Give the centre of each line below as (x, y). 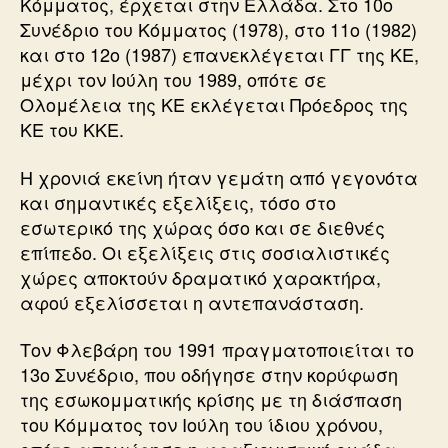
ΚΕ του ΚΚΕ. (72, 129)
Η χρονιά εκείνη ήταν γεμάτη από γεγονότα (219, 176)
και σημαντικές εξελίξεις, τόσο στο (178, 201)
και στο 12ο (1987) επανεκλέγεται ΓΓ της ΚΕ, (219, 54)
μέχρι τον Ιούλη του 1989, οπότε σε (173, 79)
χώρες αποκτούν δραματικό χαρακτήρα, (200, 276)
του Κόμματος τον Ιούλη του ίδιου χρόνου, (201, 424)
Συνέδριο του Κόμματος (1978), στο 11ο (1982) (218, 29)
